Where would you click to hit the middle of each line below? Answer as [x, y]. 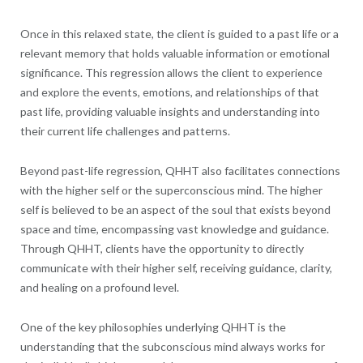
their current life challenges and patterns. [125, 130]
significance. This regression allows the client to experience [171, 72]
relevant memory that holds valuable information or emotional [175, 53]
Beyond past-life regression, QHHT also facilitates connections [180, 170]
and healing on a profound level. [99, 287]
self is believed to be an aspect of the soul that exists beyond [175, 209]
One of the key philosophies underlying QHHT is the [153, 327]
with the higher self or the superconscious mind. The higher [171, 190]
